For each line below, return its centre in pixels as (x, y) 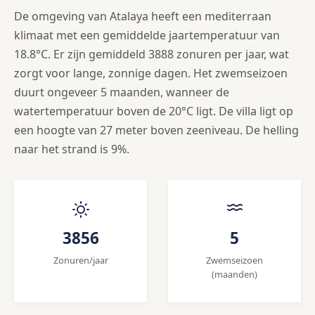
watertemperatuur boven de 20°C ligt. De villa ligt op (154, 111)
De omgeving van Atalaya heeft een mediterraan (143, 17)
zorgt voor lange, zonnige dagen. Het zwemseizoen (151, 73)
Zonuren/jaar (81, 261)
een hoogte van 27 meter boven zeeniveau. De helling (156, 130)
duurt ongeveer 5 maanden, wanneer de (122, 92)
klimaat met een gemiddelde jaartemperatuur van (147, 36)
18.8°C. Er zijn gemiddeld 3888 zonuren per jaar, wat (152, 54)
